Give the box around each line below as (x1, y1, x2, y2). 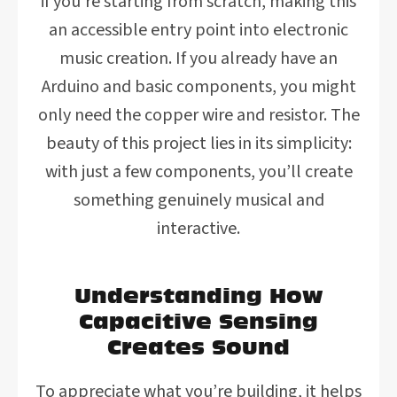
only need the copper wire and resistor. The (37, 103, 360, 128)
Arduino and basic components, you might (41, 74, 356, 99)
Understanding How (74, 282, 323, 308)
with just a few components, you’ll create (44, 160, 353, 184)
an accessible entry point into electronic (49, 18, 348, 43)
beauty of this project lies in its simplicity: (45, 131, 352, 156)
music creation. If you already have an (59, 46, 338, 71)
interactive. (157, 216, 240, 241)
